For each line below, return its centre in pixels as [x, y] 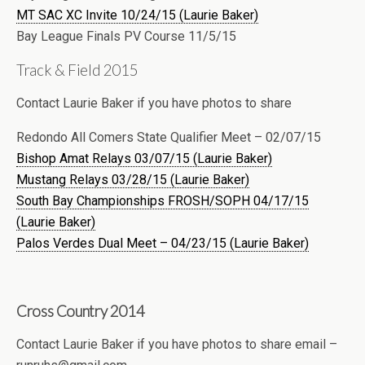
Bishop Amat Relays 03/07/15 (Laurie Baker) [144, 158]
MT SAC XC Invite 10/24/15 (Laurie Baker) [137, 15]
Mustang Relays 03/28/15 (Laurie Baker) [133, 180]
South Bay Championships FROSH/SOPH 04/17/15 [163, 201]
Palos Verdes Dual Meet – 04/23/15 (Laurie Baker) [163, 243]
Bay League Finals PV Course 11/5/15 [126, 36]
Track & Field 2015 [77, 70]
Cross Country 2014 [81, 311]
